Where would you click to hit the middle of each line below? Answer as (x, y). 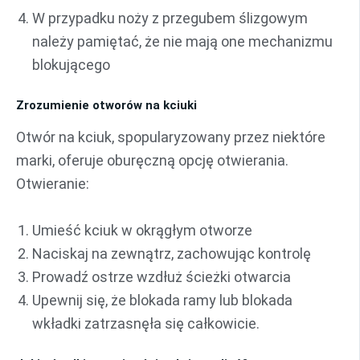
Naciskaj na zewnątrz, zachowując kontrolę (172, 253)
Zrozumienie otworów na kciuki (106, 106)
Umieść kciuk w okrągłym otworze (142, 230)
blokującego (71, 65)
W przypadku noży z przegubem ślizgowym (170, 18)
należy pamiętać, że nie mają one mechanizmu (182, 42)
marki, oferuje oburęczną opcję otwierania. (152, 160)
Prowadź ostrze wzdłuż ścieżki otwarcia (162, 276)
